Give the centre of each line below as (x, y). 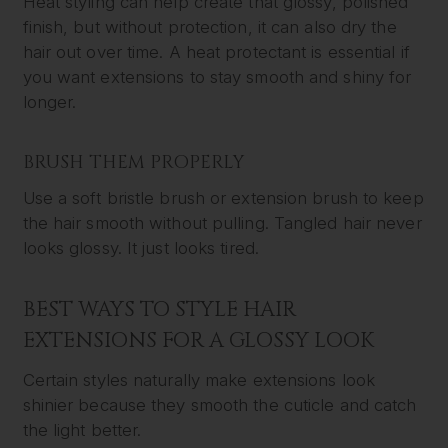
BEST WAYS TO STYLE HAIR (159, 309)
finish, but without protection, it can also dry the (209, 27)
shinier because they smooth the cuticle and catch (219, 404)
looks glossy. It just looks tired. (140, 248)
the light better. (82, 429)
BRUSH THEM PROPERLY (133, 162)
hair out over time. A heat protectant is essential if (216, 52)
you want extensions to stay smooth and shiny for (217, 77)
